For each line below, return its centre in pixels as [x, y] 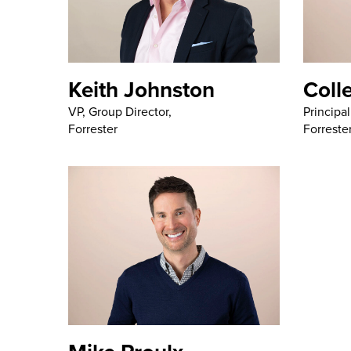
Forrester [93, 129]
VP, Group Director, [120, 112]
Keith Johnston [141, 90]
